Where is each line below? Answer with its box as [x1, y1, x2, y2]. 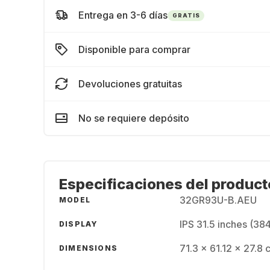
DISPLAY [59, 219, 98, 228]
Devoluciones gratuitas [78, 78, 182, 90]
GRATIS [172, 11, 200, 19]
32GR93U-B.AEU [180, 194, 257, 206]
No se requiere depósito [78, 112, 189, 124]
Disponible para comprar [78, 43, 190, 55]
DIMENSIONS [59, 243, 118, 253]
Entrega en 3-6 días [78, 9, 168, 21]
